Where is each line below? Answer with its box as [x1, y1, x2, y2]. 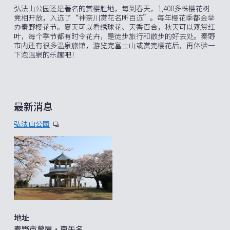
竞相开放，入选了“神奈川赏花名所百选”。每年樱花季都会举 [14, 12, 215, 23]
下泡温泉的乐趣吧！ [14, 49, 79, 60]
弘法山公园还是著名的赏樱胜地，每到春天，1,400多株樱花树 [14, 3, 210, 13]
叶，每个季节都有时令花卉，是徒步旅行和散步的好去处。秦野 [14, 30, 215, 41]
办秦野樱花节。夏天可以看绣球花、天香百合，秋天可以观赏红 [14, 21, 215, 32]
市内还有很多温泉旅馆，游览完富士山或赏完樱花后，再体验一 [14, 40, 215, 50]
